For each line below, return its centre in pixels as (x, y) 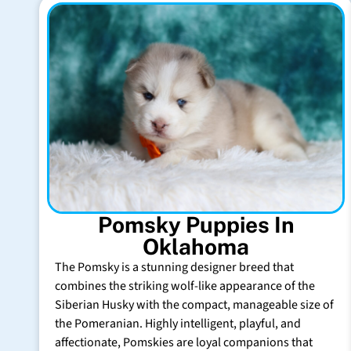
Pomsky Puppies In (196, 225)
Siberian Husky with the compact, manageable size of (194, 305)
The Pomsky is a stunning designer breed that (174, 268)
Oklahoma (196, 247)
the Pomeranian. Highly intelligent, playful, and (178, 324)
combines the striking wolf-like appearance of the (185, 286)
